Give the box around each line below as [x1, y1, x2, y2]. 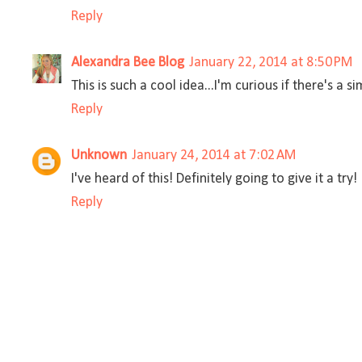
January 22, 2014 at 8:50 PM [189, 55, 353, 69]
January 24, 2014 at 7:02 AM [132, 148, 297, 162]
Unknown [71, 148, 127, 162]
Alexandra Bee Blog [71, 55, 184, 69]
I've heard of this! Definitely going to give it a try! [71, 171, 357, 186]
